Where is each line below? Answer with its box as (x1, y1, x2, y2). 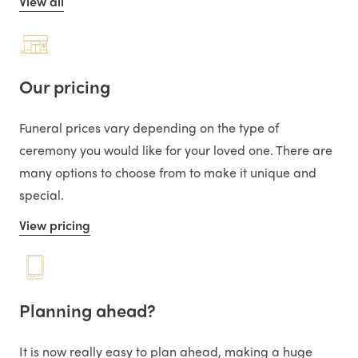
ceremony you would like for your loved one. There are (19, 141, 332, 160)
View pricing (19, 216, 90, 235)
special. (19, 185, 64, 205)
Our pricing (19, 74, 110, 100)
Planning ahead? (19, 297, 156, 324)
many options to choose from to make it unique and (19, 163, 316, 182)
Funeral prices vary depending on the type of (19, 118, 279, 137)
